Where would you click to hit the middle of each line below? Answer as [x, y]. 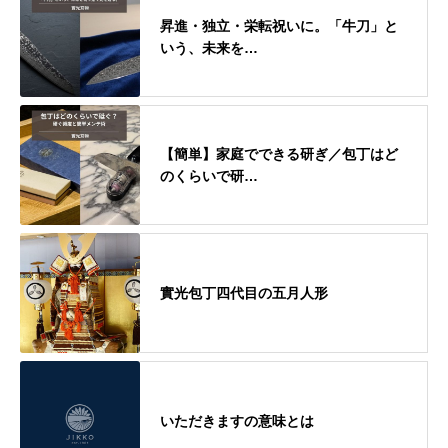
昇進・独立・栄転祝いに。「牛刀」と [279, 25]
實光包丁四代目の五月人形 [244, 292]
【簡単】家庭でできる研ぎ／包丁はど [279, 153]
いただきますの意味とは [237, 420]
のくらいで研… [209, 175]
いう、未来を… [209, 47]
